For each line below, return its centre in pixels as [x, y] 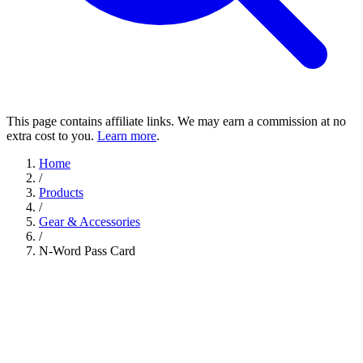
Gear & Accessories [90, 222]
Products [61, 192]
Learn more [127, 136]
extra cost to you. [52, 136]
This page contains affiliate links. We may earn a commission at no [176, 121]
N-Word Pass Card [87, 251]
